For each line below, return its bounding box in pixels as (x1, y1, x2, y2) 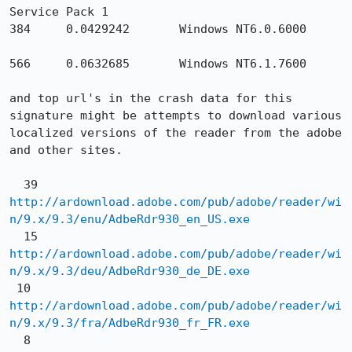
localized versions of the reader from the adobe (9, 126, 342, 140)
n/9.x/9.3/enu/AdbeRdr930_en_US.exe (9, 212, 250, 226)
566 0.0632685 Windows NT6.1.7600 (9, 57, 306, 71)
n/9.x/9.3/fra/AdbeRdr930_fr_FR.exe (9, 316, 250, 330)
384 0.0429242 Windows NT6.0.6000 (9, 22, 306, 36)
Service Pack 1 (9, 5, 108, 19)
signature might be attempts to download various (9, 108, 342, 123)
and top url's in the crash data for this (9, 91, 292, 105)
